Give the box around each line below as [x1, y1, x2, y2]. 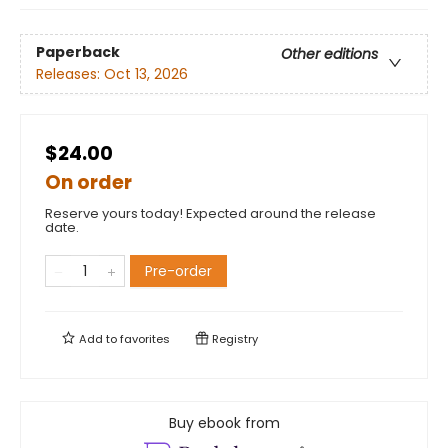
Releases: [36, 64, 104, 85]
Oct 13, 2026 [104, 64, 188, 85]
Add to [76, 331, 120, 347]
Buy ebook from [168, 413, 280, 433]
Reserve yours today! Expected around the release [45, 204, 376, 223]
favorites [120, 331, 170, 347]
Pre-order [145, 261, 212, 281]
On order [45, 169, 132, 196]
